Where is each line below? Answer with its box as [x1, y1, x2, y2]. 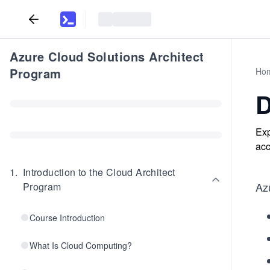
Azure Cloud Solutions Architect [10, 48, 204, 65]
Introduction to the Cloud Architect [22, 165, 175, 179]
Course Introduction [30, 212, 105, 224]
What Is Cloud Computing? [30, 239, 132, 251]
